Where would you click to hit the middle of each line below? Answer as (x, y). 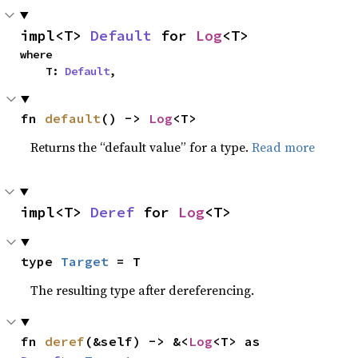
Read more (284, 147)
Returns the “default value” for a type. (141, 147)
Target (85, 261)
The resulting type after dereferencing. (143, 290)
